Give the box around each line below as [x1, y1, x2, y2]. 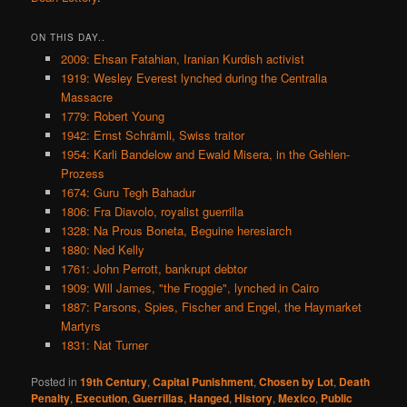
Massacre [60, 88, 113, 106]
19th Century [80, 373, 148, 391]
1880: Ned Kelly [60, 241, 144, 259]
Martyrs [60, 317, 101, 335]
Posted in [31, 373, 78, 390]
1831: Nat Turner [60, 336, 148, 354]
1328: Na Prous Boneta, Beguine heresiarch [60, 222, 292, 240]
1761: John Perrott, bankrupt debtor [60, 260, 247, 278]
